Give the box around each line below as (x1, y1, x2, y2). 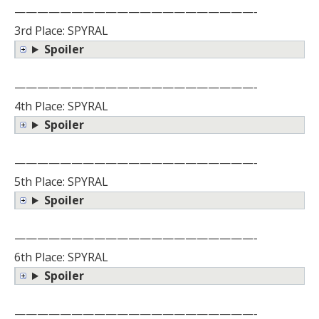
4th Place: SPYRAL (14, 98, 108, 115)
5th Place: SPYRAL (14, 174, 108, 190)
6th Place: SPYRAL (14, 249, 108, 266)
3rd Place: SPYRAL (14, 23, 108, 39)
